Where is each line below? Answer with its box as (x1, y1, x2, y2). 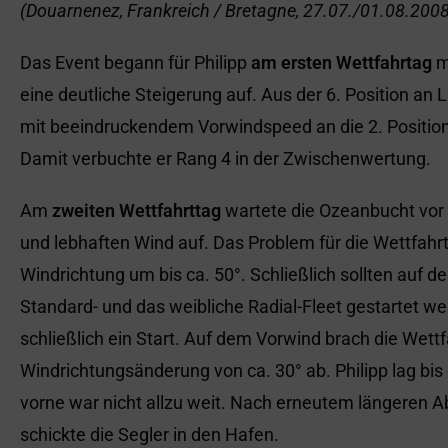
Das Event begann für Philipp (20, 52, 251, 73)
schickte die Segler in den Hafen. (20, 424, 279, 445)
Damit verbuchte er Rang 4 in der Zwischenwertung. (20, 148, 431, 169)
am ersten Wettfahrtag (251, 52, 432, 73)
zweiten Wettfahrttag (52, 200, 221, 221)
